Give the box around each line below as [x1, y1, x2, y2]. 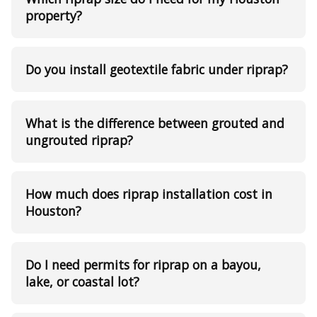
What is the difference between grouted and [25, 115, 284, 132]
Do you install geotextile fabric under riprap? [25, 61, 288, 79]
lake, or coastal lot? [25, 273, 139, 291]
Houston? [25, 202, 81, 220]
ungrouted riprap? [25, 132, 133, 149]
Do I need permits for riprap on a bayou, [25, 256, 261, 274]
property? [25, 7, 82, 25]
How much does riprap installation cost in [25, 185, 272, 203]
